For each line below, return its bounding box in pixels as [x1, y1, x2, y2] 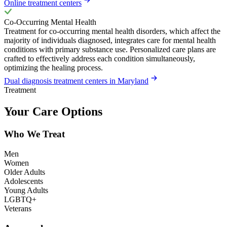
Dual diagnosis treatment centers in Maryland [4, 77, 148, 86]
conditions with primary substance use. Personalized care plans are [4, 45, 216, 54]
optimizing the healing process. [4, 63, 103, 72]
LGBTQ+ [4, 195, 36, 204]
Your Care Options [4, 105, 102, 119]
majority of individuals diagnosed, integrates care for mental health [4, 36, 216, 45]
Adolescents [4, 176, 43, 185]
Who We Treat [4, 129, 65, 140]
